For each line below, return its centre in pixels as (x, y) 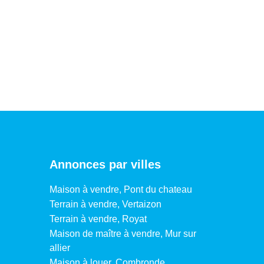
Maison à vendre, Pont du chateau (121, 189)
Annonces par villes (105, 164)
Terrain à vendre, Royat (98, 219)
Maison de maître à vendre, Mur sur (123, 233)
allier (60, 247)
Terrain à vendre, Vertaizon (105, 204)
